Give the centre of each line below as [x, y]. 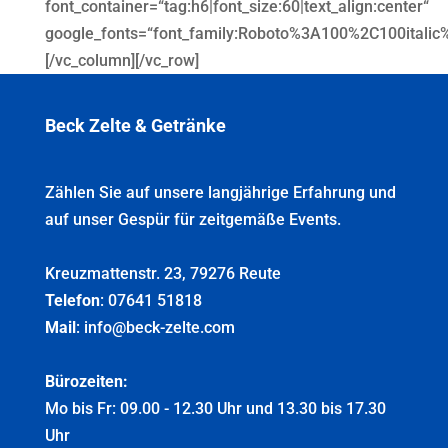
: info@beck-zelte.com [155, 327]
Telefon [72, 300]
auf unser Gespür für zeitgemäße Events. [192, 219]
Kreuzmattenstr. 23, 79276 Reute [162, 273]
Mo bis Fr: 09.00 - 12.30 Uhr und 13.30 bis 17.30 [215, 408]
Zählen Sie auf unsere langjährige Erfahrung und [220, 192]
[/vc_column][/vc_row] [121, 60]
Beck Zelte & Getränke [135, 125]
